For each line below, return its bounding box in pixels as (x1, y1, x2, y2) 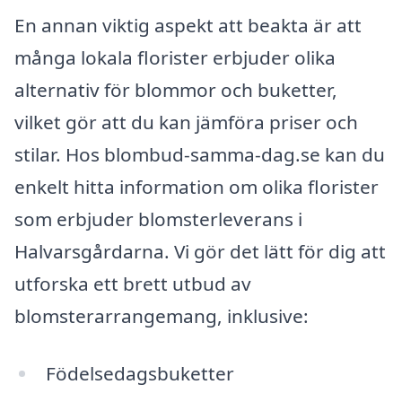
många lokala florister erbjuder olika (14, 45, 336, 71)
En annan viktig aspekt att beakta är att (14, 13, 362, 39)
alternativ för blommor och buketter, (14, 77, 337, 103)
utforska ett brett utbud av (14, 271, 251, 297)
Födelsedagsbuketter (45, 360, 234, 386)
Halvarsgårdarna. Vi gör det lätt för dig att (14, 239, 386, 265)
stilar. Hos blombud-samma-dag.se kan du (14, 142, 385, 168)
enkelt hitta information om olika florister (14, 174, 379, 200)
